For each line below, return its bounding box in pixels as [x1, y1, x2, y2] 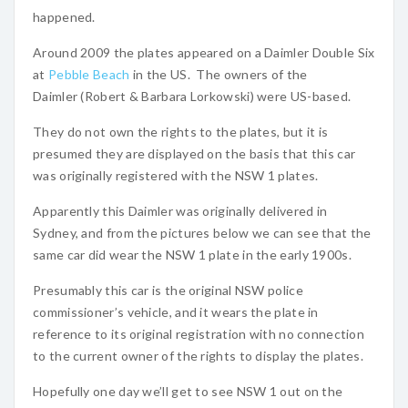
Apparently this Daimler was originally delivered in [33, 203, 328, 219]
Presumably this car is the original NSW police [33, 282, 303, 298]
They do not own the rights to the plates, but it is [33, 124, 329, 139]
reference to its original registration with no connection [33, 326, 365, 342]
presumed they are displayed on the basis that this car [33, 146, 356, 161]
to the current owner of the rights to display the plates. [33, 348, 364, 363]
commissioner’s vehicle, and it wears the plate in [33, 304, 319, 320]
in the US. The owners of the [129, 66, 308, 82]
